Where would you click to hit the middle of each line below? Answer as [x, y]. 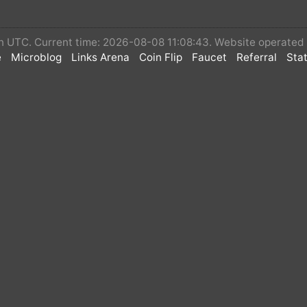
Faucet [209, 57]
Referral [257, 57]
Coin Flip [161, 57]
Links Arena [100, 57]
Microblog [36, 57]
